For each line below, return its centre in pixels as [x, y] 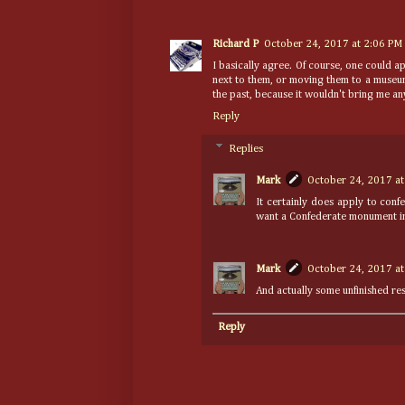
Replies [246, 149]
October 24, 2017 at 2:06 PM [333, 44]
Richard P [235, 44]
